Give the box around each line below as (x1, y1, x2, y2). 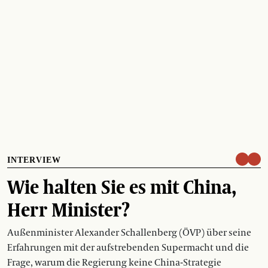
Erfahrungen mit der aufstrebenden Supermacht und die (7, 241, 249, 254)
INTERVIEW (7, 155, 61, 165)
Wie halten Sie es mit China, (7, 172, 236, 201)
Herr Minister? (7, 194, 130, 224)
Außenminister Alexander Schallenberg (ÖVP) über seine (7, 226, 251, 239)
